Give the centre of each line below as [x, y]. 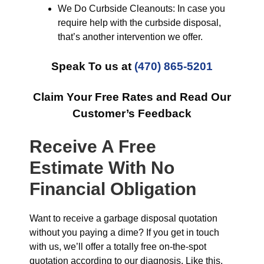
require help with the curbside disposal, [139, 23]
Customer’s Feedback [132, 113]
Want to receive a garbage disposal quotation [123, 218]
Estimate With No [102, 168]
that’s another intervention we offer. [130, 37]
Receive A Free [93, 146]
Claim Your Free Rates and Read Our [132, 97]
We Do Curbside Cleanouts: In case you [141, 9]
